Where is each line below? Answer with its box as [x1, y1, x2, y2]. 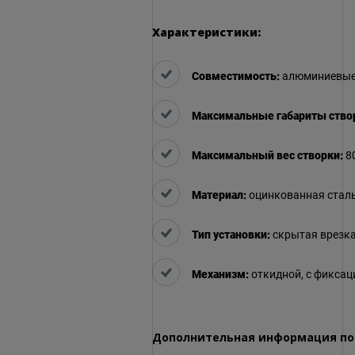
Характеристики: [152, 24, 261, 40]
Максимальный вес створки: [192, 149, 343, 162]
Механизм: [192, 268, 249, 281]
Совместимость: [192, 70, 280, 83]
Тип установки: [192, 228, 270, 242]
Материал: [192, 189, 246, 202]
